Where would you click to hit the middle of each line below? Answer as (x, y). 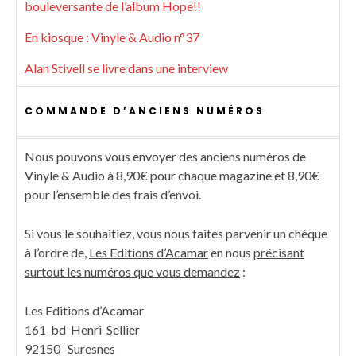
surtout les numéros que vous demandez (132, 272)
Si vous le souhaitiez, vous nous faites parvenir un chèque (176, 234)
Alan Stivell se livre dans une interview (126, 68)
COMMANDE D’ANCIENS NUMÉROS (145, 111)
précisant (279, 253)
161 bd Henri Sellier (82, 330)
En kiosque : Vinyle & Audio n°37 (112, 37)
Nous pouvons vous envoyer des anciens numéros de (165, 157)
